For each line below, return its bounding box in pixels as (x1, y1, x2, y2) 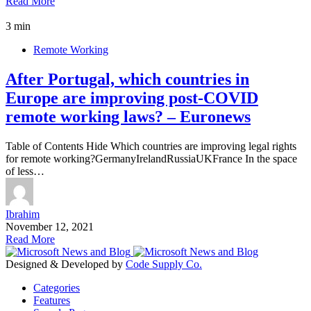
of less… (6, 165, 44, 177)
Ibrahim (6, 208, 40, 220)
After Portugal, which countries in (6, 69, 249, 88)
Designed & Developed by (6, 258, 126, 270)
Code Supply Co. (126, 258, 202, 270)
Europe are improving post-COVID (6, 88, 258, 107)
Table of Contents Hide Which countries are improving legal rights (6, 140, 296, 152)
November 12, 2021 (6, 220, 94, 233)
